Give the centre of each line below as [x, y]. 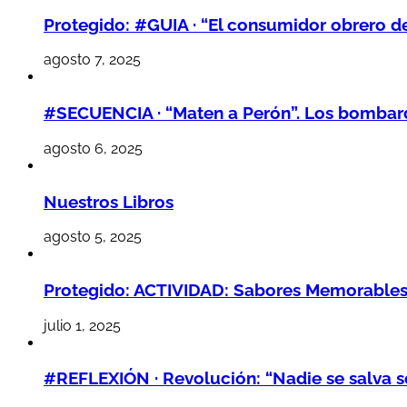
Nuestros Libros [109, 201]
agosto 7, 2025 [92, 60]
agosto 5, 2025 [93, 237]
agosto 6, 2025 [93, 148]
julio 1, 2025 [82, 325]
